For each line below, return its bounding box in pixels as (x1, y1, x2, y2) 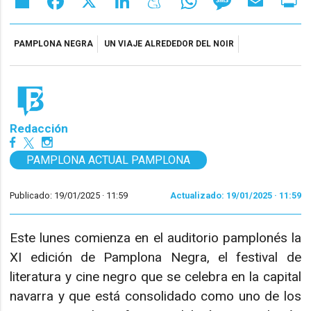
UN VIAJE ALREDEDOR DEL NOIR (104, 38, 235, 49)
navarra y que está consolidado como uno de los (10, 287, 301, 304)
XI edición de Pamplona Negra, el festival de (10, 249, 301, 265)
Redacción (10, 121, 69, 136)
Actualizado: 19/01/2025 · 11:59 (169, 190, 301, 201)
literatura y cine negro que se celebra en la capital (10, 268, 301, 285)
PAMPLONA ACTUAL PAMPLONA (26, 153, 191, 167)
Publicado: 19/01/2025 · (10, 190, 107, 201)
